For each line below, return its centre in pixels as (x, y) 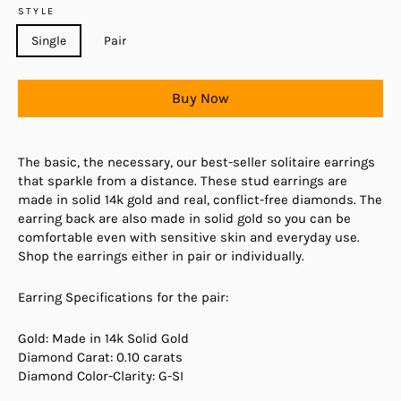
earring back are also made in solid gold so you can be (184, 218)
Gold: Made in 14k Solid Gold (103, 338)
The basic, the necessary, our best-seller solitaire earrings (196, 162)
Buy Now (200, 98)
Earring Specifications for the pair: (123, 297)
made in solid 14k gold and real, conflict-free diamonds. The (200, 199)
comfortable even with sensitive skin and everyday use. (189, 237)
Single (49, 40)
